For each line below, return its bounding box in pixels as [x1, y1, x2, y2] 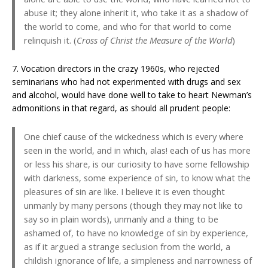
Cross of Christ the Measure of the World [77, 34, 232, 47]
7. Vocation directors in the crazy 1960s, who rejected [12, 63, 220, 75]
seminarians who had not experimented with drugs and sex [12, 76, 240, 88]
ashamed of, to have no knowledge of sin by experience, [24, 227, 248, 239]
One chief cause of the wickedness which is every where [24, 130, 243, 143]
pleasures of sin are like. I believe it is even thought [24, 185, 225, 198]
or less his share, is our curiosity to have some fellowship [24, 158, 249, 170]
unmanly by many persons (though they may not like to [24, 199, 243, 212]
